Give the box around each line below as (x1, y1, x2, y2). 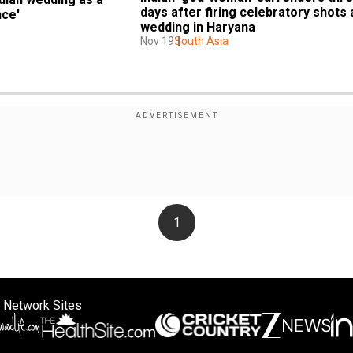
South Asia (174, 34, 229, 47)
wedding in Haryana (140, 19, 255, 35)
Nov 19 (140, 34, 174, 47)
